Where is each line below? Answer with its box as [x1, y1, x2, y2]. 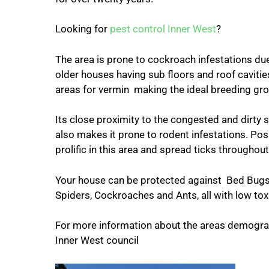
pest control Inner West [110, 23, 216, 35]
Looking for [55, 23, 110, 35]
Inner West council [55, 234, 139, 246]
